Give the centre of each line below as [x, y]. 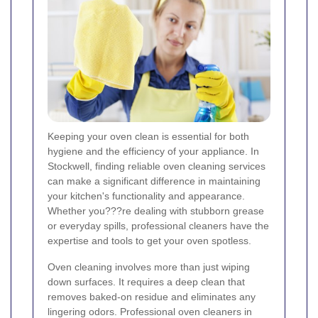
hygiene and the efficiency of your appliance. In [153, 152]
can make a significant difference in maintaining [154, 181]
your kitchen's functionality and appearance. [146, 196]
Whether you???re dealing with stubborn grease [156, 211]
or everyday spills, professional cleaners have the [158, 226]
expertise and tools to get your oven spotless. [149, 241]
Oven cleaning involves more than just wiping [149, 267]
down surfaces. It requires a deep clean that [146, 282]
